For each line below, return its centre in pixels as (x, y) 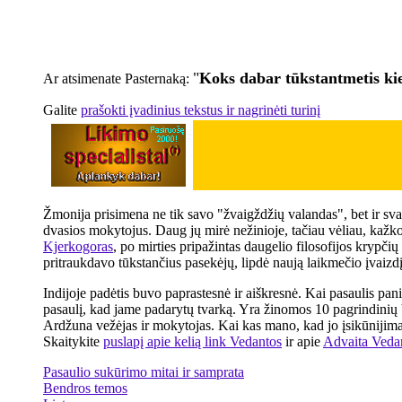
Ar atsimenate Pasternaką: (118, 79)
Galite (62, 110)
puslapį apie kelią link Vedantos (192, 341)
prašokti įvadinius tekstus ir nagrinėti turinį (201, 110)
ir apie (302, 341)
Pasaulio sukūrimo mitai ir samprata (144, 372)
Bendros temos (85, 388)
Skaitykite (73, 341)
